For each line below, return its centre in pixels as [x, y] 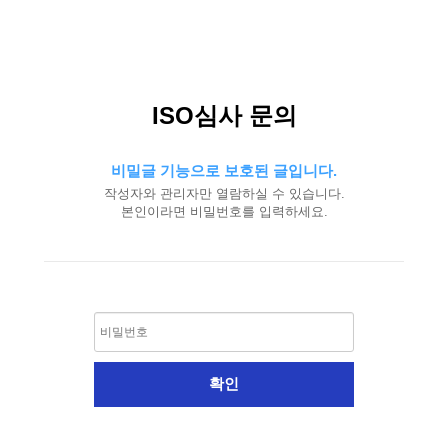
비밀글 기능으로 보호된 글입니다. [224, 170]
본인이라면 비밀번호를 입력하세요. [224, 211]
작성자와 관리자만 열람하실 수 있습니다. [224, 193]
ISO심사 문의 [224, 115]
